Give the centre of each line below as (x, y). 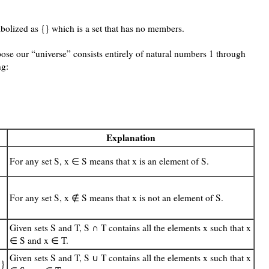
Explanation (131, 138)
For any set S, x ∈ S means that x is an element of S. (109, 161)
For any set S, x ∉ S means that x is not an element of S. (116, 198)
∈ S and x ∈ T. (39, 240)
